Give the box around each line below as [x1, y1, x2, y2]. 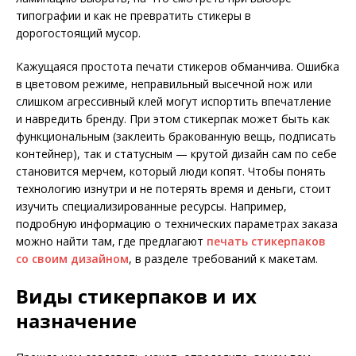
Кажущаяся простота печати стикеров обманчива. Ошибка [16, 59, 339, 75]
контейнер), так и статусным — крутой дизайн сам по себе [16, 146, 337, 162]
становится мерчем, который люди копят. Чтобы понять [16, 164, 326, 180]
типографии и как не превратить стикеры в [16, 8, 251, 24]
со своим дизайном [16, 251, 129, 267]
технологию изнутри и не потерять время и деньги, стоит [16, 181, 331, 197]
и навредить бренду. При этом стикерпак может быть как [16, 111, 330, 127]
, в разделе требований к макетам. [129, 251, 318, 267]
